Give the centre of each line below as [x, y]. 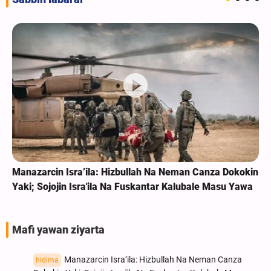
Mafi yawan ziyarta [58, 230]
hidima [47, 260]
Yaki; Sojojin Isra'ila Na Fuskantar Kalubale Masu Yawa [132, 186]
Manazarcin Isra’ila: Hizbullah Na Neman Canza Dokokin [135, 172]
